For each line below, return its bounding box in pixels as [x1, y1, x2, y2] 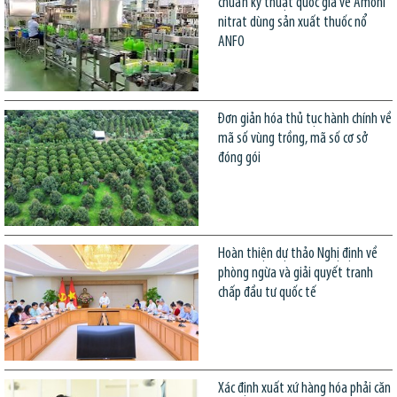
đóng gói [217, 150, 261, 166]
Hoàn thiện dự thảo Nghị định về [217, 246, 378, 262]
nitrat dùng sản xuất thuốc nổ [217, 14, 368, 30]
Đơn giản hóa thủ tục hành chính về [217, 111, 392, 127]
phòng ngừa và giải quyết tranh [217, 266, 373, 282]
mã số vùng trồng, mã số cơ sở [217, 130, 368, 146]
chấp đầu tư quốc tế [217, 285, 316, 301]
